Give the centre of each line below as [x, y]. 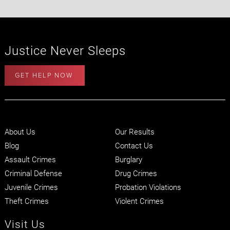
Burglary [128, 159]
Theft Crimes [26, 201]
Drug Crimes [136, 173]
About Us [20, 132]
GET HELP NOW [44, 76]
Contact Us [134, 146]
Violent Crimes [139, 201]
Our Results [135, 132]
